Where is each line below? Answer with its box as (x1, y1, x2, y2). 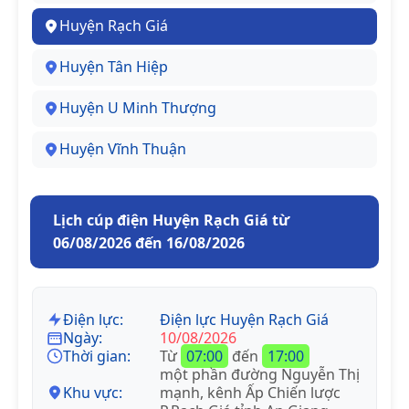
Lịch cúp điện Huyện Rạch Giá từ (53, 209, 289, 230)
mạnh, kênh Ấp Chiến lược (160, 382, 341, 403)
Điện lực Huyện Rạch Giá (160, 309, 329, 330)
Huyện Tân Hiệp (59, 57, 168, 78)
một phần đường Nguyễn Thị (160, 363, 360, 384)
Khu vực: (63, 382, 122, 403)
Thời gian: (63, 345, 131, 366)
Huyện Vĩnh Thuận (59, 139, 186, 160)
